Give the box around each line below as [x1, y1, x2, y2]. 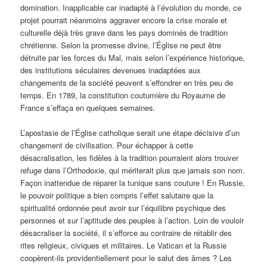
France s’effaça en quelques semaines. [20, 102, 156, 114]
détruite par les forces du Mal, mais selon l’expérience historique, [20, 52, 246, 64]
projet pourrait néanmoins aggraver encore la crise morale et [20, 14, 228, 26]
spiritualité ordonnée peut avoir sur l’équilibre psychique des [20, 202, 226, 214]
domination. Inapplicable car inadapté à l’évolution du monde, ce [20, 2, 242, 14]
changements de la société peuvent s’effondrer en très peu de [20, 77, 234, 89]
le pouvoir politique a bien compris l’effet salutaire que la [20, 190, 214, 201]
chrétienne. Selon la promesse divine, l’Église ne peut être [20, 39, 222, 51]
